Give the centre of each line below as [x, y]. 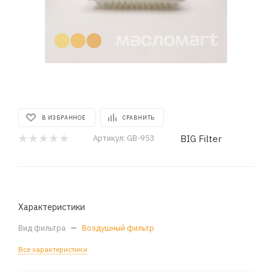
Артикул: [109, 138]
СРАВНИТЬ [139, 117]
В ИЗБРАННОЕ [64, 117]
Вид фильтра [43, 228]
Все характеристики [53, 249]
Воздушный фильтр [118, 228]
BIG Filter [201, 138]
